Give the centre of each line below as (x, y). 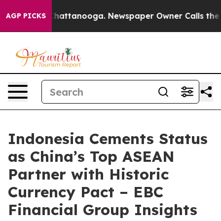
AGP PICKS (26, 16)
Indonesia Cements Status (108, 139)
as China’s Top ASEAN (91, 156)
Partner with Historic (88, 174)
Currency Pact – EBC (86, 192)
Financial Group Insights (103, 210)
